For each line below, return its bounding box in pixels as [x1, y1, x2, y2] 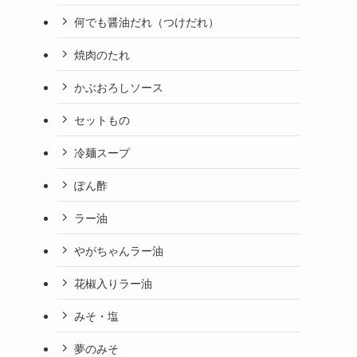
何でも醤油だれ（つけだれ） [74, 13, 219, 29]
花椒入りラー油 [74, 274, 152, 291]
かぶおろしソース [74, 78, 163, 95]
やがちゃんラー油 [74, 241, 163, 258]
